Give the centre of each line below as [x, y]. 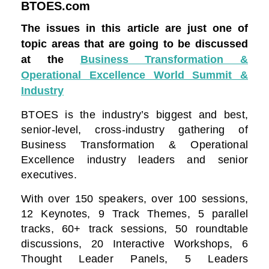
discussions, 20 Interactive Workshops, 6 [134, 243]
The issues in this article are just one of [134, 28]
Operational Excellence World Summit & [134, 75]
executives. [49, 174]
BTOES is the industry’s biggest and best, [134, 114]
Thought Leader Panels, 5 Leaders [134, 258]
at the [51, 59]
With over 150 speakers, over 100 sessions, [134, 198]
